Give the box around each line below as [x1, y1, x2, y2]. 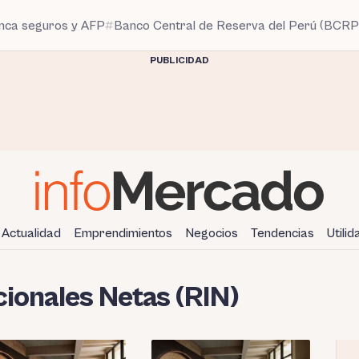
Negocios [185, 225, 238, 240]
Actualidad [2, 225, 61, 240]
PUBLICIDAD [150, 55, 209, 66]
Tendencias [251, 225, 314, 240]
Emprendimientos [74, 225, 172, 240]
